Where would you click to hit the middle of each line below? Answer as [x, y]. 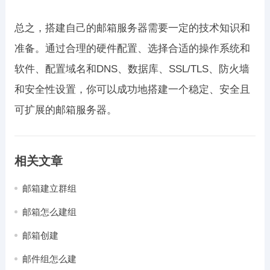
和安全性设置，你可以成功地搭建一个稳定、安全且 [132, 89]
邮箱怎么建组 [49, 212]
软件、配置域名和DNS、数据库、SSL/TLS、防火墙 [132, 69]
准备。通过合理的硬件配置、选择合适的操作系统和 [132, 49]
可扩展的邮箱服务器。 [65, 110]
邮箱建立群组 [49, 188]
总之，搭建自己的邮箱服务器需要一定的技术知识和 [132, 28]
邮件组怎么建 [49, 259]
